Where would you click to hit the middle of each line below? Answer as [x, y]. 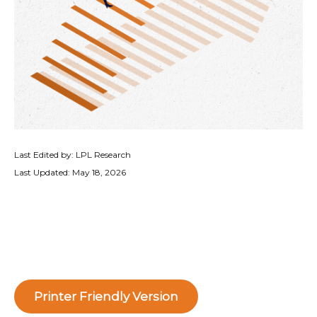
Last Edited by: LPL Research [73, 155]
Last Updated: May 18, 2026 [70, 172]
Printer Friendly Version [106, 296]
